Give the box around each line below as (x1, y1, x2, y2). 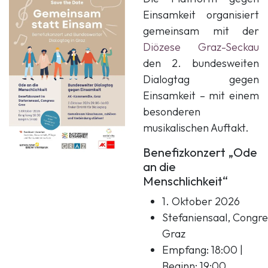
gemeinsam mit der (143, 23, 259, 38)
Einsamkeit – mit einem (143, 88, 259, 102)
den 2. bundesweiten (143, 56, 259, 70)
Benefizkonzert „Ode (143, 144, 257, 160)
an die (143, 159, 176, 174)
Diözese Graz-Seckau (143, 39, 259, 54)
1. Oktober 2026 (162, 194, 242, 208)
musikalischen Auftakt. (143, 120, 251, 135)
